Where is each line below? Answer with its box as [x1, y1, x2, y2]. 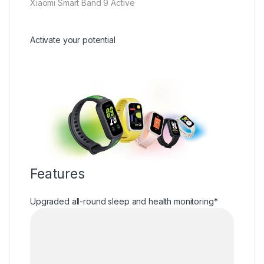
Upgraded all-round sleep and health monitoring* [30, 196, 218, 207]
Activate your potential [30, 35, 115, 45]
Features [30, 166, 85, 183]
